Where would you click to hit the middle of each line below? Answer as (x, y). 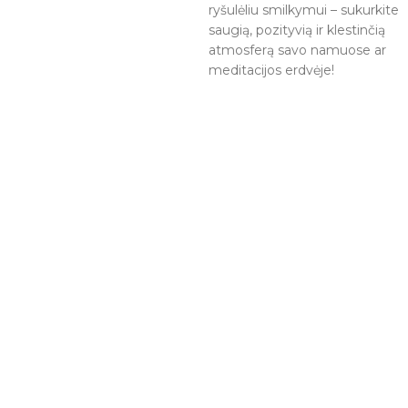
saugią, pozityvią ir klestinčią (297, 31)
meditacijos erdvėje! (271, 71)
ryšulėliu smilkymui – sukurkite (304, 10)
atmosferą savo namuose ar (297, 51)
